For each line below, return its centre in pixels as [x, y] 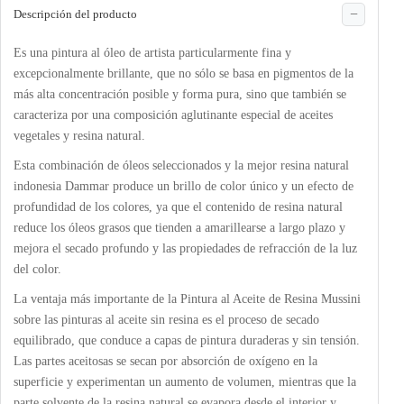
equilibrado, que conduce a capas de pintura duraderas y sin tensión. [187, 340]
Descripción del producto [75, 14]
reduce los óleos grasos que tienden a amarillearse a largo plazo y [179, 227]
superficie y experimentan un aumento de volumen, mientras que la [185, 381]
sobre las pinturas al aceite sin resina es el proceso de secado [166, 319]
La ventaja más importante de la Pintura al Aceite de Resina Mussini [187, 298]
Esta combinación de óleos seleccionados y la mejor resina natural [181, 165]
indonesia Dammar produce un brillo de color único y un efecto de [184, 186]
